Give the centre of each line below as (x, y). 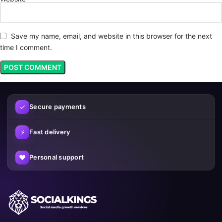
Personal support (57, 157)
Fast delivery (50, 132)
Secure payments (57, 107)
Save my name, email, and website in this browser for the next (111, 36)
